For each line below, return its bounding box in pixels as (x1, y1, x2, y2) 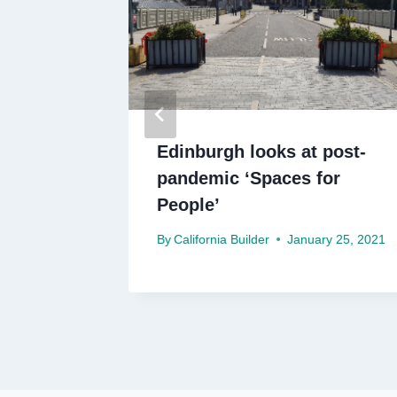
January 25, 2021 (287, 232, 386, 246)
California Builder (174, 232, 270, 246)
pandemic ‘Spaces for (157, 168, 340, 189)
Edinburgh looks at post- (157, 142, 366, 162)
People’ (157, 195, 220, 215)
